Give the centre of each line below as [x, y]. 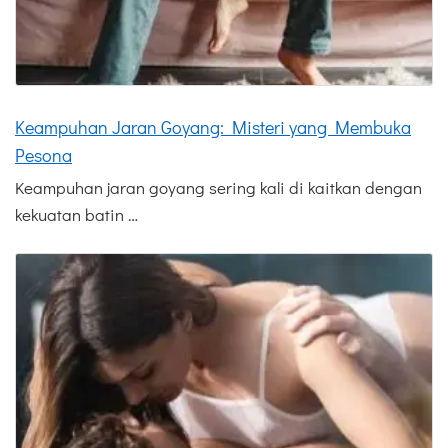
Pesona [43, 155]
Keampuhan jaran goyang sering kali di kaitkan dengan [218, 188]
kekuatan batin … [76, 215]
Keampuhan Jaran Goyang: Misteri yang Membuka [213, 127]
